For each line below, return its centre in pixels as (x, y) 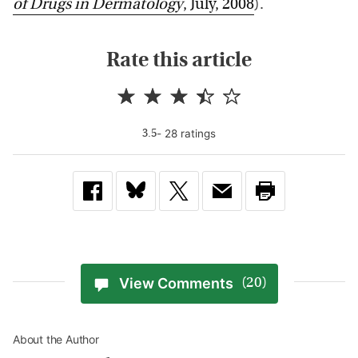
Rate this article (179, 61)
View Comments (176, 284)
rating (194, 133)
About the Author (56, 339)
